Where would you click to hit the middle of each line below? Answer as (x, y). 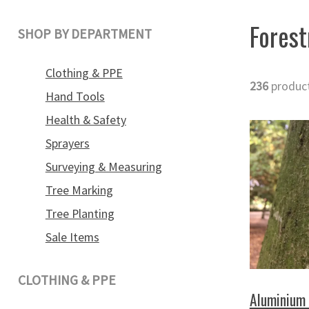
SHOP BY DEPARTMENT (84, 33)
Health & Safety (86, 120)
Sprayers (67, 144)
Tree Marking (79, 191)
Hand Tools (75, 97)
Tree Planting (80, 214)
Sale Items (72, 238)
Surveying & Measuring (103, 167)
